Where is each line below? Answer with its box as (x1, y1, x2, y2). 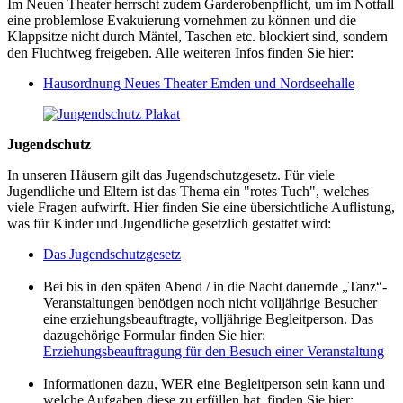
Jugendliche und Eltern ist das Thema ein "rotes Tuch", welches (7, 183, 369, 199)
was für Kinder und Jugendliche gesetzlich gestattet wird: (7, 215, 331, 231)
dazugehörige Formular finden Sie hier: (43, 327, 265, 343)
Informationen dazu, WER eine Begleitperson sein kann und (43, 375, 385, 391)
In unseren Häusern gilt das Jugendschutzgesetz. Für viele (7, 166, 335, 183)
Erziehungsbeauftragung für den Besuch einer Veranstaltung (43, 343, 384, 359)
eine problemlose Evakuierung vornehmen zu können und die (7, 12, 356, 28)
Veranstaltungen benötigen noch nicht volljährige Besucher (43, 294, 377, 310)
